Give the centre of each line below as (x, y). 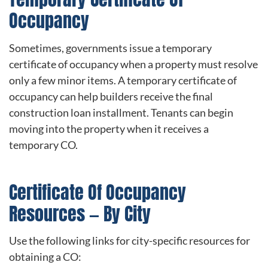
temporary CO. (43, 144)
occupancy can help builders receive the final (111, 96)
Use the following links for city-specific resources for (130, 241)
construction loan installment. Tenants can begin (121, 112)
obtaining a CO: (45, 257)
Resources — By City (80, 214)
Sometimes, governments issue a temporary (110, 48)
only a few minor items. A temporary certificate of (123, 80)
